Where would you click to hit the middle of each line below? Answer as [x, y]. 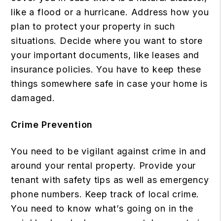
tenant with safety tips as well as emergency [110, 180]
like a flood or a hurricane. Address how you [110, 12]
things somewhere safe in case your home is [109, 83]
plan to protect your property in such [93, 26]
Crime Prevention [52, 124]
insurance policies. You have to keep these [106, 69]
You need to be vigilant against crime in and [109, 151]
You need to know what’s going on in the [102, 208]
